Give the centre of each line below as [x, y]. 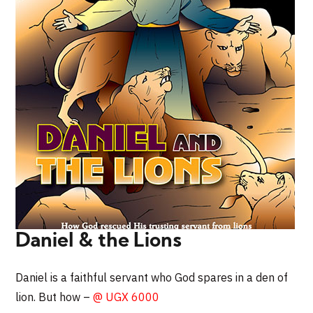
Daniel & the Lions [99, 241]
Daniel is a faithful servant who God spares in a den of [152, 277]
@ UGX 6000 [126, 297]
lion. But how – [54, 297]
